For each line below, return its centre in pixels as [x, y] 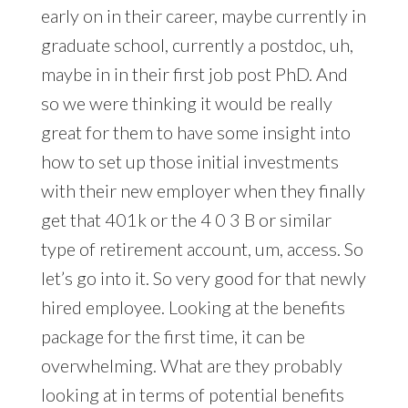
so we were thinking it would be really [186, 103]
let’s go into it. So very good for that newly [203, 278]
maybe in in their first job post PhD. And [194, 74]
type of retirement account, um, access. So [202, 249]
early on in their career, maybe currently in [203, 16]
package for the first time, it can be [173, 337]
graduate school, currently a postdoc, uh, [197, 45]
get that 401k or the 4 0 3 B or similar [186, 220]
